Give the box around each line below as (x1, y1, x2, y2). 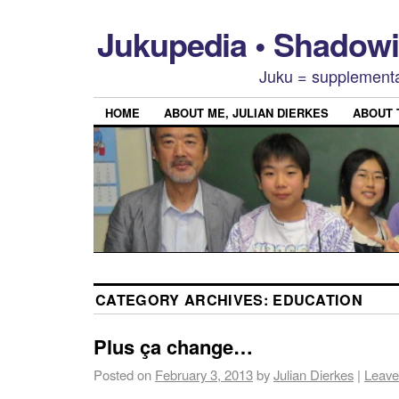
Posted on (94, 365, 151, 385)
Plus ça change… (94, 332, 253, 362)
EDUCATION (273, 289, 363, 311)
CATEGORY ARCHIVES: (95, 289, 273, 311)
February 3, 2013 (155, 365, 253, 385)
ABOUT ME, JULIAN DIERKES (164, 104, 329, 122)
